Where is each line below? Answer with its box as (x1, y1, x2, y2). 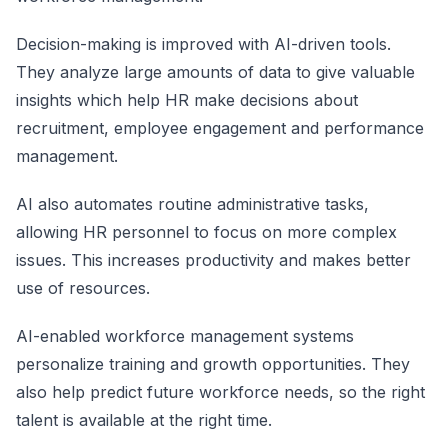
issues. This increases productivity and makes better (16, 250, 411, 270)
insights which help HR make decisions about (16, 90, 358, 110)
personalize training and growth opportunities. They (16, 354, 410, 374)
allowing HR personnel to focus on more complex (16, 222, 397, 242)
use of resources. (16, 278, 150, 298)
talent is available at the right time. (16, 410, 272, 430)
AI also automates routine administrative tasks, (16, 194, 369, 214)
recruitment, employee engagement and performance (16, 118, 424, 138)
